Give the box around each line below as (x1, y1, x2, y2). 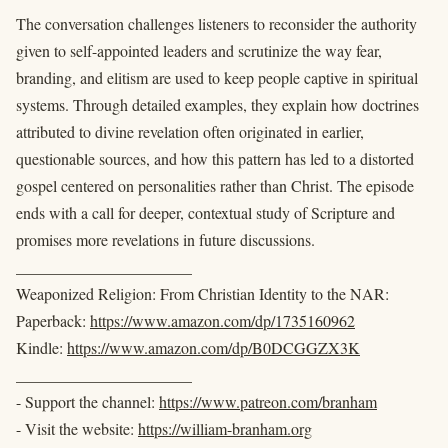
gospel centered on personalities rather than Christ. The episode (16, 174, 414, 196)
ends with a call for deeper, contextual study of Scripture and (16, 201, 395, 223)
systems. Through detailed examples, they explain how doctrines (16, 93, 419, 115)
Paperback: (16, 309, 90, 331)
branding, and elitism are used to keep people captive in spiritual (16, 66, 418, 88)
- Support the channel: (16, 390, 159, 412)
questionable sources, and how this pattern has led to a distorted (16, 147, 414, 169)
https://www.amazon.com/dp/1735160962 (90, 309, 355, 331)
